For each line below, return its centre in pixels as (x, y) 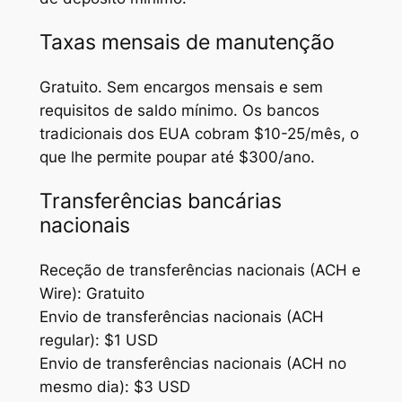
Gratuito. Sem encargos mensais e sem (181, 87)
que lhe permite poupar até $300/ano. (177, 157)
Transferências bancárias (160, 201)
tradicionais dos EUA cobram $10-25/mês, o (199, 134)
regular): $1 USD (98, 341)
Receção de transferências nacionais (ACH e (200, 271)
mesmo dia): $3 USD (114, 387)
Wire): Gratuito (92, 294)
